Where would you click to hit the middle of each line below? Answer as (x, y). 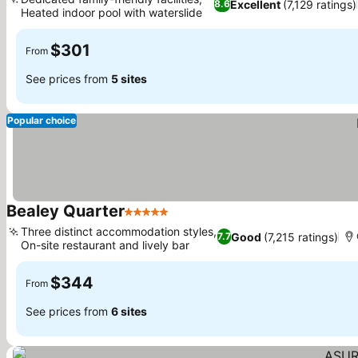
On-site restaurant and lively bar (105, 245)
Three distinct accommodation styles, (119, 231)
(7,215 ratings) (300, 237)
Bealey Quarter (66, 211)
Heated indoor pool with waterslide (111, 12)
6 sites (129, 311)
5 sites (129, 78)
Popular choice (42, 120)
